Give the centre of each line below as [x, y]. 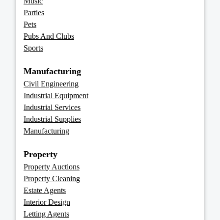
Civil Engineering [51, 84]
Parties [34, 13]
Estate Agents [45, 191]
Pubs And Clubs [49, 36]
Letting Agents [46, 214]
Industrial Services [52, 108]
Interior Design [47, 202]
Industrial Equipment [56, 96]
